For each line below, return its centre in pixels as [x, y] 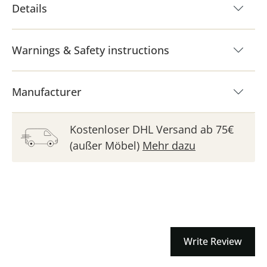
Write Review [213, 241]
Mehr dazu [169, 145]
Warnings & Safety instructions [91, 50]
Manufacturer [47, 92]
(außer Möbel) [106, 145]
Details [30, 8]
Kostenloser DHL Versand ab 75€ [152, 129]
